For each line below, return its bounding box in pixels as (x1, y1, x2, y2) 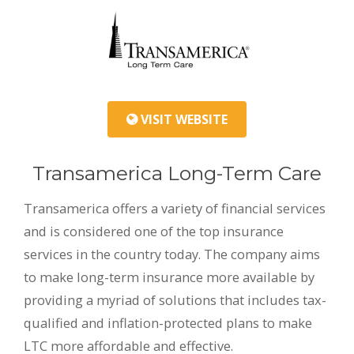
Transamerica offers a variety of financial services (24, 198, 326, 217)
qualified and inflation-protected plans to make (24, 313, 312, 332)
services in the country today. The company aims (24, 244, 320, 263)
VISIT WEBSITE (137, 110, 228, 128)
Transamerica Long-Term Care (32, 160, 322, 185)
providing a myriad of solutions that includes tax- (24, 290, 326, 309)
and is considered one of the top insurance (24, 221, 284, 240)
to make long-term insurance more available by (24, 267, 314, 286)
